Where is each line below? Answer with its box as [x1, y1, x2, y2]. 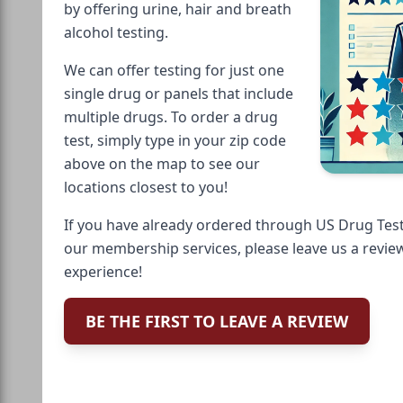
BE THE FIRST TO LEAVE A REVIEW [85, 309, 348, 332]
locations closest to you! [64, 176, 228, 197]
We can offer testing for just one [64, 59, 284, 80]
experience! [64, 261, 142, 282]
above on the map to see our [64, 153, 260, 174]
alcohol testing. [64, 22, 168, 42]
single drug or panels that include [64, 83, 293, 103]
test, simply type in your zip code [64, 130, 286, 150]
